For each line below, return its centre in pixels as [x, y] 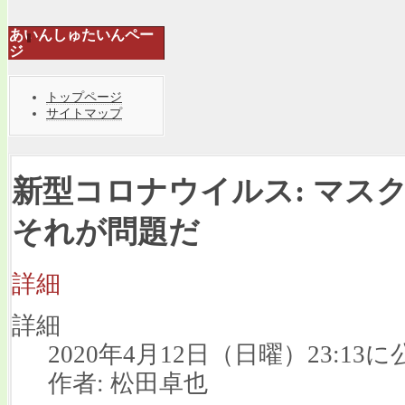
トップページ [84, 97]
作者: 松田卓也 [128, 383]
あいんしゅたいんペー [81, 35]
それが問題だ [106, 232]
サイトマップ [84, 113]
